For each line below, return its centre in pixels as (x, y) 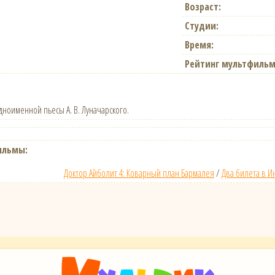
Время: (199, 45)
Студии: (202, 25)
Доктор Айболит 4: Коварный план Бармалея (139, 173)
